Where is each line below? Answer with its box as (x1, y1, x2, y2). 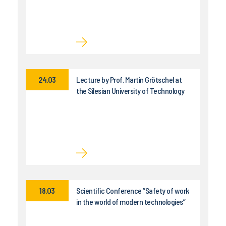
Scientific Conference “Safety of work (76, 186, 189, 196)
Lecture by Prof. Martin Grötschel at (76, 75, 182, 85)
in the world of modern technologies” (76, 197, 185, 207)
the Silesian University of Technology (76, 86, 185, 96)
